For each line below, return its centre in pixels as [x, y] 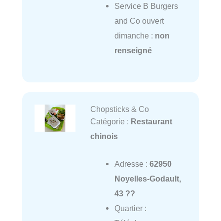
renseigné [133, 51]
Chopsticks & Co [119, 109]
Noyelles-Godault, [147, 179]
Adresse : [132, 164]
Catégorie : [110, 121]
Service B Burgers [146, 6]
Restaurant [151, 121]
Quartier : [130, 208]
